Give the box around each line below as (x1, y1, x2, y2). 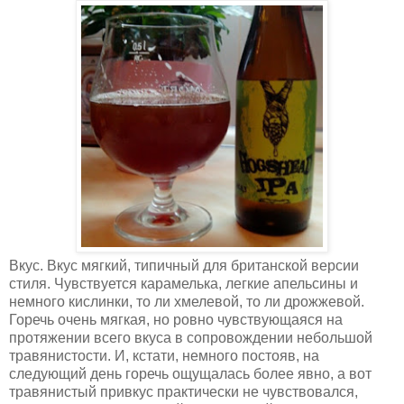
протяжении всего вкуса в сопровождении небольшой (9, 329, 372, 345)
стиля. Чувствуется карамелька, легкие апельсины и (9, 275, 358, 291)
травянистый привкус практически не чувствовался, (9, 383, 358, 399)
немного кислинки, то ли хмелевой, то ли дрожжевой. (9, 293, 364, 309)
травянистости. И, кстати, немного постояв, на (9, 347, 319, 363)
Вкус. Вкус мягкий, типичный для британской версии (9, 257, 359, 273)
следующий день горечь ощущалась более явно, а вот (9, 365, 372, 381)
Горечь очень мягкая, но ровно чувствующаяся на (9, 311, 343, 327)
